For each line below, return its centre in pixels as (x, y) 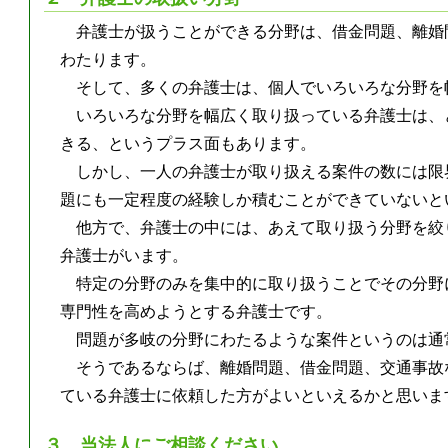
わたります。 (108, 59)
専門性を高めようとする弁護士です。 (196, 311)
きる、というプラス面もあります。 (188, 143)
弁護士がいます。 (124, 255)
